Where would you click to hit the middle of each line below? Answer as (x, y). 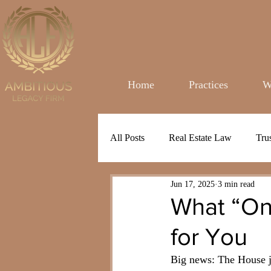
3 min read (236, 184)
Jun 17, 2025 (193, 184)
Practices (208, 85)
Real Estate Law (200, 138)
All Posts (127, 138)
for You (209, 237)
